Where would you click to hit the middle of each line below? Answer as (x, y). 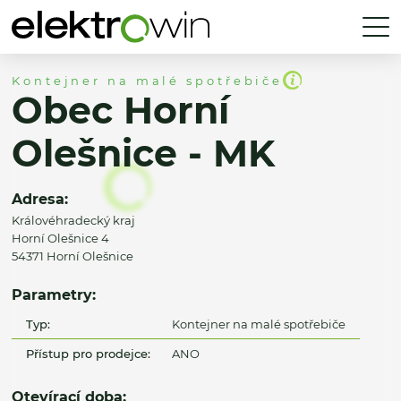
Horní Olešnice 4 (60, 239)
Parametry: (54, 295)
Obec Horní (120, 111)
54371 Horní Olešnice (73, 256)
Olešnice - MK (143, 154)
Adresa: (40, 199)
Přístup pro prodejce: (89, 353)
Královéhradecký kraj (73, 221)
